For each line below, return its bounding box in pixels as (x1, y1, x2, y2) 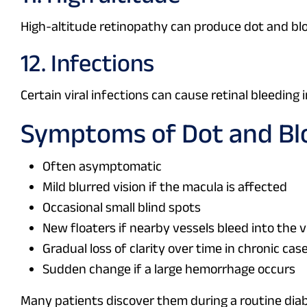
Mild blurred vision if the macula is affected (42, 179, 287, 195)
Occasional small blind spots (42, 199, 201, 215)
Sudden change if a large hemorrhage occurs (42, 261, 295, 277)
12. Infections (21, 49, 154, 77)
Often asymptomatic (42, 158, 162, 174)
